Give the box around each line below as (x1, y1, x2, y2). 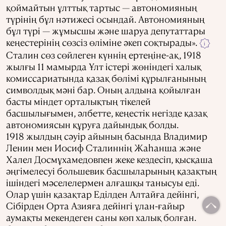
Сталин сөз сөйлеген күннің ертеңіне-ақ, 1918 (6, 49, 201, 61)
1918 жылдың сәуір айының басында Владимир (6, 130, 207, 142)
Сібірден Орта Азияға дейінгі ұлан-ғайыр (6, 200, 185, 212)
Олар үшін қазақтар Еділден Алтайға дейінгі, (6, 188, 199, 200)
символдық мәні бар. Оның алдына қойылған (6, 84, 201, 96)
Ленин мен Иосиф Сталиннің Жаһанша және (6, 142, 201, 154)
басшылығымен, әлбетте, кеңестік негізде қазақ (6, 107, 207, 119)
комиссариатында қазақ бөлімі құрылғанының (6, 72, 206, 84)
